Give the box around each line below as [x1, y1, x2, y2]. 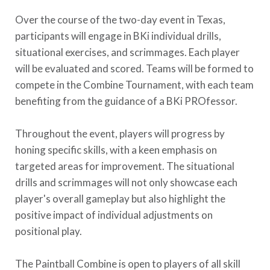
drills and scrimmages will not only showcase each [15, 176, 237, 189]
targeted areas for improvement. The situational [15, 160, 234, 172]
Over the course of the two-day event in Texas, [15, 13, 225, 26]
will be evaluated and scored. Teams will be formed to [15, 62, 254, 75]
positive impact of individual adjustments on [15, 209, 213, 221]
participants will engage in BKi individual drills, [15, 30, 221, 42]
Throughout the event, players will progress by [15, 127, 225, 140]
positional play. [15, 225, 82, 237]
